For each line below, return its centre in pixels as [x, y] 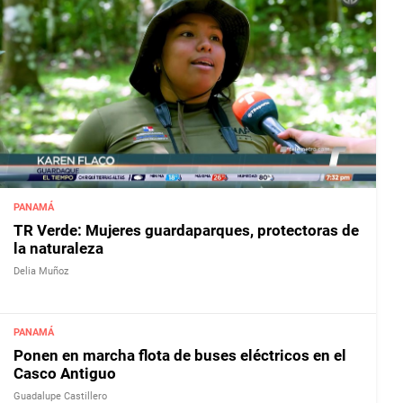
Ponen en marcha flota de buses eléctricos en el [180, 356]
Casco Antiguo [65, 374]
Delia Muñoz [41, 271]
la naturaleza [58, 248]
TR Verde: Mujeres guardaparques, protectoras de [186, 230]
